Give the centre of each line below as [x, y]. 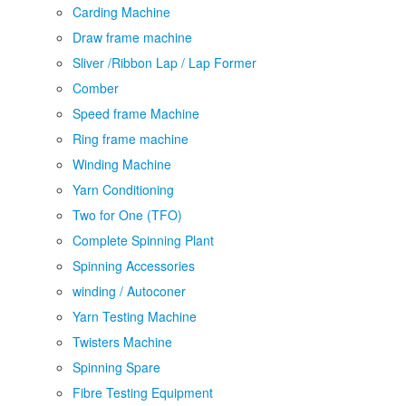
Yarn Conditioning [123, 189]
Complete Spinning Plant [143, 240]
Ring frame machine [130, 139]
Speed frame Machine [136, 113]
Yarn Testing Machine [135, 316]
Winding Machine [122, 164]
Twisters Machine [122, 342]
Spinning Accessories [134, 266]
